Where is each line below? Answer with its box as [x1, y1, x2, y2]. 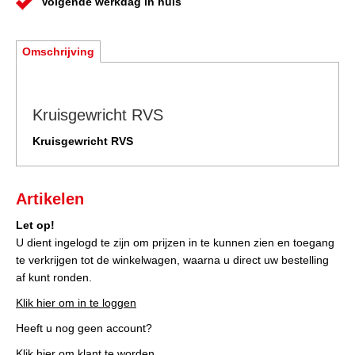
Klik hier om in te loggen [16, 296, 136, 310]
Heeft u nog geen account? [16, 322, 152, 335]
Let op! [16, 219, 55, 232]
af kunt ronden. [16, 271, 92, 284]
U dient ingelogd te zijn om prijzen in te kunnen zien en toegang [16, 236, 334, 250]
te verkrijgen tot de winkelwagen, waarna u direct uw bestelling [16, 254, 329, 267]
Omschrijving [22, 45, 94, 59]
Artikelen [16, 190, 84, 208]
